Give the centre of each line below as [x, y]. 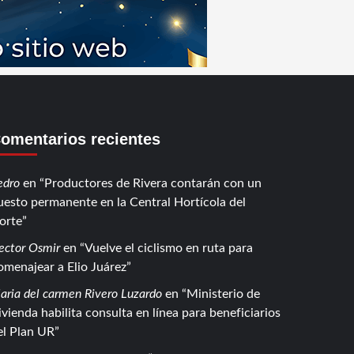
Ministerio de [223, 294]
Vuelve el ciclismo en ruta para [168, 248]
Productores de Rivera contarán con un [153, 183]
